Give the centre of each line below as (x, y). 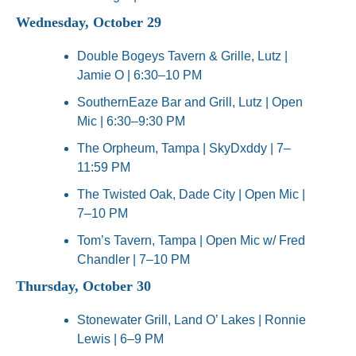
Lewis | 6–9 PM (120, 339)
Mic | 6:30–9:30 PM (131, 122)
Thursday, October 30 (83, 286)
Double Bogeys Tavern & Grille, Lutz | (182, 56)
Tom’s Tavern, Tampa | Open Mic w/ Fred (191, 241)
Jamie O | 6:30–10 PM (139, 75)
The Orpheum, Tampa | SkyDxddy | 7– (184, 149)
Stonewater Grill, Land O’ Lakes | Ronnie (192, 320)
